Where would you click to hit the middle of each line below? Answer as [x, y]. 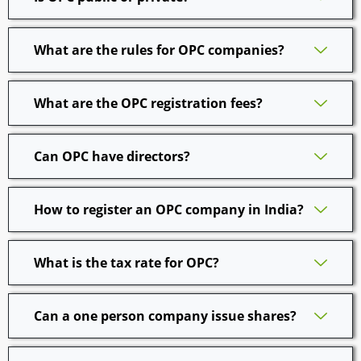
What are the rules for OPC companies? [159, 50]
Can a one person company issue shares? [165, 315]
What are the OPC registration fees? [148, 103]
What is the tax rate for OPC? [127, 262]
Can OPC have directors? [112, 156]
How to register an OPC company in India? [169, 209]
